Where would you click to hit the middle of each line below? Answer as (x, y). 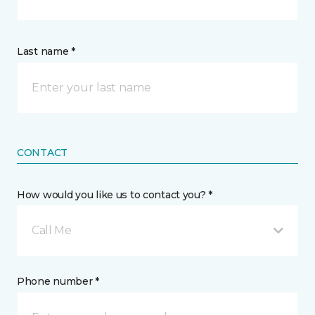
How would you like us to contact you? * (115, 195)
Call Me (52, 230)
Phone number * (58, 281)
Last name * (46, 51)
